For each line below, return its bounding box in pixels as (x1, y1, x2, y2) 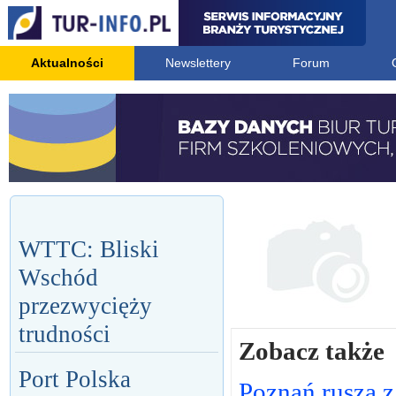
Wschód (19, 264, 98, 291)
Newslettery (165, 56, 231, 70)
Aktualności (31, 56, 103, 70)
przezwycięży (19, 293, 152, 319)
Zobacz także (239, 337, 385, 365)
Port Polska (19, 366, 131, 392)
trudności (19, 321, 110, 347)
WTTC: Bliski (19, 236, 159, 263)
